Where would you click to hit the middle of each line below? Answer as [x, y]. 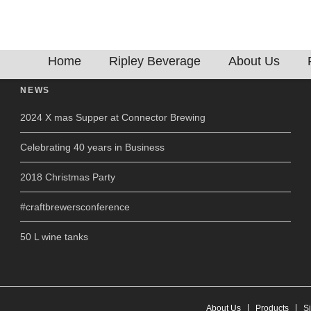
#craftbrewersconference [75, 207]
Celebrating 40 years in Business [92, 147]
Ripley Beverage [155, 61]
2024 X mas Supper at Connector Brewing [113, 117]
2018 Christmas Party [68, 177]
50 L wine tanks [54, 237]
